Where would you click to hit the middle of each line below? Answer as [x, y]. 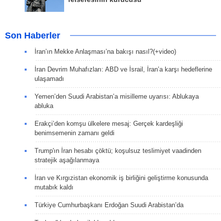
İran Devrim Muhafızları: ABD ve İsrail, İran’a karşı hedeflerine [123, 70]
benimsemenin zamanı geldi [74, 133]
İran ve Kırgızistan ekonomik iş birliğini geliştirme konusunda [121, 178]
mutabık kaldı [54, 187]
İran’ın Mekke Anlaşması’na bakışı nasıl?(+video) [105, 52]
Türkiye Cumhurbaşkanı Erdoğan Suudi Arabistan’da [109, 205]
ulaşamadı [49, 79]
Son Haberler [33, 36]
